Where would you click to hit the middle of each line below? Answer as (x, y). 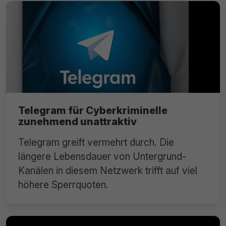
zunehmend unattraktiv (77, 122)
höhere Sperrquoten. (63, 185)
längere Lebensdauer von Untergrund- (102, 157)
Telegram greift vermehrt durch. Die (96, 143)
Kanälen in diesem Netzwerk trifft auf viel (108, 171)
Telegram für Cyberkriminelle (93, 111)
